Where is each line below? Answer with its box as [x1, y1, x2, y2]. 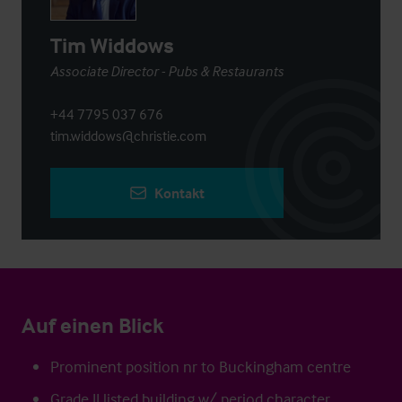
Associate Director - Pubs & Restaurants [50, 62, 284, 80]
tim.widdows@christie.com [50, 127, 206, 144]
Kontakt [154, 184, 205, 202]
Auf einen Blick [22, 312, 164, 338]
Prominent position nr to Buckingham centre [50, 356, 351, 377]
